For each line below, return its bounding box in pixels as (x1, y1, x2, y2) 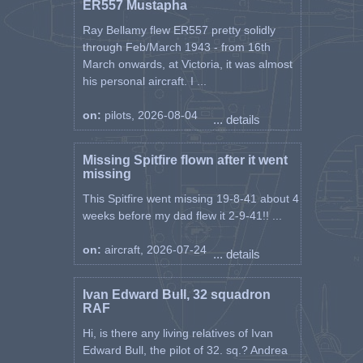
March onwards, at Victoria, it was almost (82, 58, 293, 70)
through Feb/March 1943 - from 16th (82, 41, 271, 53)
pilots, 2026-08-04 (104, 109, 198, 122)
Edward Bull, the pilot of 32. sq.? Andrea (82, 344, 288, 357)
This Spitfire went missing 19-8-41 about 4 (82, 192, 299, 205)
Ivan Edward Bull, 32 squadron (82, 288, 271, 301)
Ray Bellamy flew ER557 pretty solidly (82, 23, 275, 36)
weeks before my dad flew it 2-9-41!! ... (82, 209, 282, 222)
